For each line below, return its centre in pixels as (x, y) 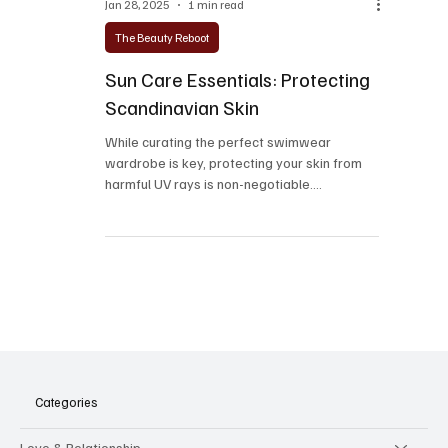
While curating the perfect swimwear (217, 261)
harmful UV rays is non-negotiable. (208, 303)
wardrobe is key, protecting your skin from (233, 282)
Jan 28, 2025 (137, 125)
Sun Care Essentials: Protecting (237, 198)
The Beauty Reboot (161, 157)
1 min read (215, 125)
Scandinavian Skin (181, 226)
